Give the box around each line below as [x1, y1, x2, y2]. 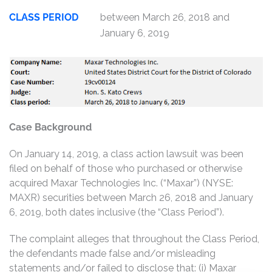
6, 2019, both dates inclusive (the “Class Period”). [9, 206, 224, 218]
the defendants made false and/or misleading [9, 247, 216, 259]
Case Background [9, 121, 92, 133]
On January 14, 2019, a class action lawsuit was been [9, 148, 243, 160]
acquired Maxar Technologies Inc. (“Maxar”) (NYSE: [9, 177, 233, 189]
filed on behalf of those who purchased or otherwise [9, 162, 242, 174]
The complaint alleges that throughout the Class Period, [9, 233, 259, 245]
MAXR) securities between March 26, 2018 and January [9, 191, 253, 203]
